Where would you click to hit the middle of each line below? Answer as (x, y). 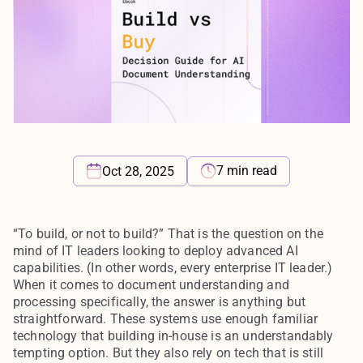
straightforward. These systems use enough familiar (166, 319)
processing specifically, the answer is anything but (160, 302)
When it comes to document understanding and (151, 285)
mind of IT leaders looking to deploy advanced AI (156, 251)
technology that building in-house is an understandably (173, 336)
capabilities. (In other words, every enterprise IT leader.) (173, 268)
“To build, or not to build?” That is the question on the (168, 234)
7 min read (247, 171)
